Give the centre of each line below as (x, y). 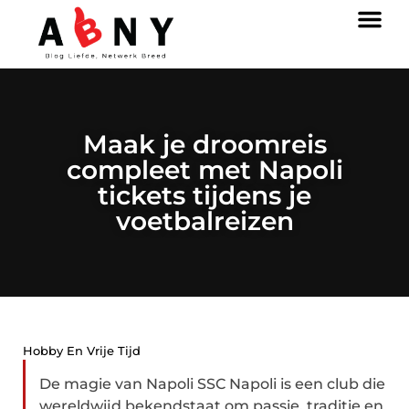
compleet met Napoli (204, 170)
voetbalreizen (204, 221)
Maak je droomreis (204, 144)
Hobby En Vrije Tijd (82, 351)
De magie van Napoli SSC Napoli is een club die (212, 384)
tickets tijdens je (204, 195)
